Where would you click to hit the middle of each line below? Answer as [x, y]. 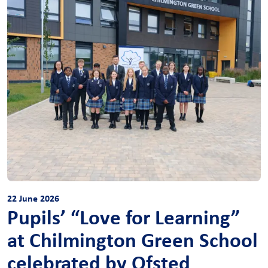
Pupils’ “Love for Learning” [124, 217]
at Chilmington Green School [133, 240]
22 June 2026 [33, 198]
